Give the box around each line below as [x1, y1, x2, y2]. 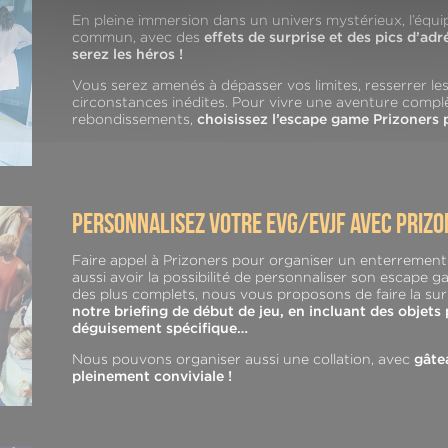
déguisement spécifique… [72, 321, 248, 336]
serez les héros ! [72, 47, 183, 62]
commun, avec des [72, 30, 204, 45]
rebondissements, [72, 112, 197, 127]
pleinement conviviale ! [72, 369, 232, 384]
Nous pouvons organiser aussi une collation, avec [72, 352, 414, 367]
